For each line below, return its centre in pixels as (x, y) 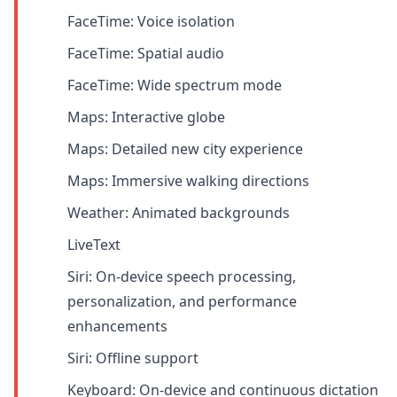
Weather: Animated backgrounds (179, 212)
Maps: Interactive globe (146, 117)
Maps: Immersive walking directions (188, 180)
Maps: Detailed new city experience (185, 148)
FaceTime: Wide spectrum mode (175, 85)
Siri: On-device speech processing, (182, 276)
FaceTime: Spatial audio (146, 53)
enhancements (117, 326)
